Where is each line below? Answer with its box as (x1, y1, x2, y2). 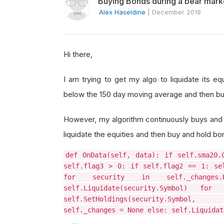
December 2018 (152, 8, 201, 16)
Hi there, (63, 49, 94, 59)
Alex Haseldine (99, 8, 145, 16)
